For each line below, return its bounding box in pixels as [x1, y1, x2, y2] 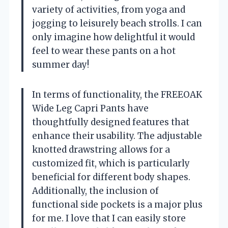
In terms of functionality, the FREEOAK [32, 89, 202, 101]
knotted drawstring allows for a [32, 144, 170, 156]
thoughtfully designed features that [32, 117, 189, 128]
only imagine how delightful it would [32, 32, 195, 43]
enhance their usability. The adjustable [32, 130, 202, 142]
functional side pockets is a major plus [32, 199, 203, 211]
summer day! [32, 59, 89, 71]
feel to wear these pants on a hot [32, 45, 176, 57]
